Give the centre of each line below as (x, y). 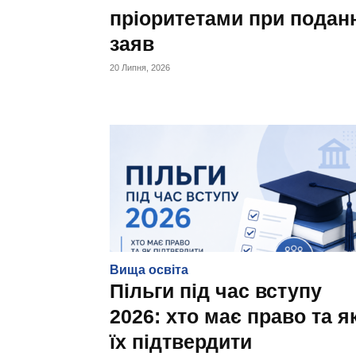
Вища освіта (149, 270)
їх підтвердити (181, 342)
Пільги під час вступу (216, 291)
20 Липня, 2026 (140, 68)
